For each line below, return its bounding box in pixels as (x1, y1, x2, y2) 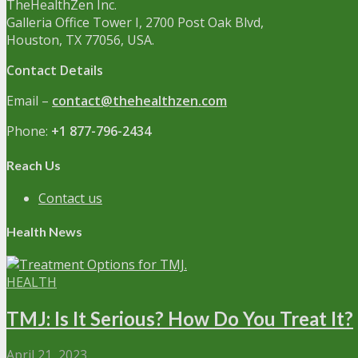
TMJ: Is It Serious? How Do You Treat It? (6, 307, 353, 331)
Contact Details (6, 62, 103, 80)
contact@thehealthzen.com (52, 92, 227, 110)
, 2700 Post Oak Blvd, (139, 14, 264, 32)
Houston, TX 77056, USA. (6, 31, 154, 50)
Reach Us (6, 157, 61, 173)
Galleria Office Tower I (6, 14, 139, 32)
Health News (6, 224, 82, 240)
